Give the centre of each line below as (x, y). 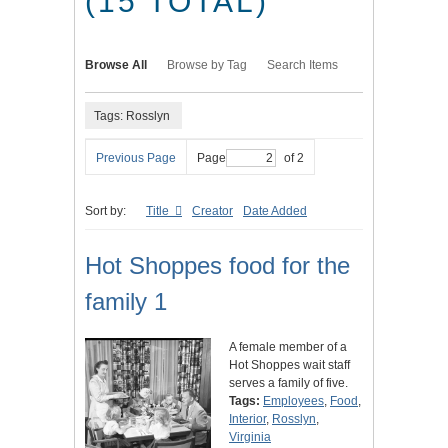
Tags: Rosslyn (132, 115)
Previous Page (136, 158)
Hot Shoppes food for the (217, 266)
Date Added (275, 211)
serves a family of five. (288, 383)
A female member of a (288, 347)
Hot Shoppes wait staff (289, 365)
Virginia (250, 437)
